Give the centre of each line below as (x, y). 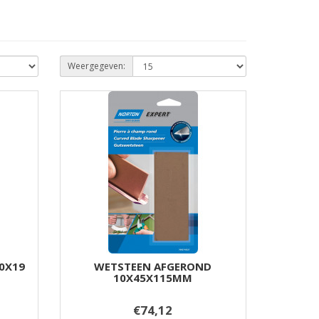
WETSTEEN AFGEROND (153, 266)
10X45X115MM (153, 278)
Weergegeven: (96, 66)
